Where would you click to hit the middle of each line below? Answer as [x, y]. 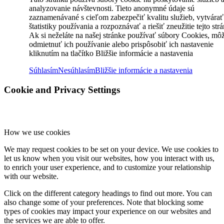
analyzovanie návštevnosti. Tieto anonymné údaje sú [112, 8]
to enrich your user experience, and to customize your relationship [107, 167]
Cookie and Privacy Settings [62, 90]
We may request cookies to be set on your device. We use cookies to [111, 149]
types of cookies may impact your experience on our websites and [107, 211]
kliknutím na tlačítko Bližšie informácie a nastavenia [111, 53]
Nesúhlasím [76, 70]
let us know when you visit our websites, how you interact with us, [109, 158]
